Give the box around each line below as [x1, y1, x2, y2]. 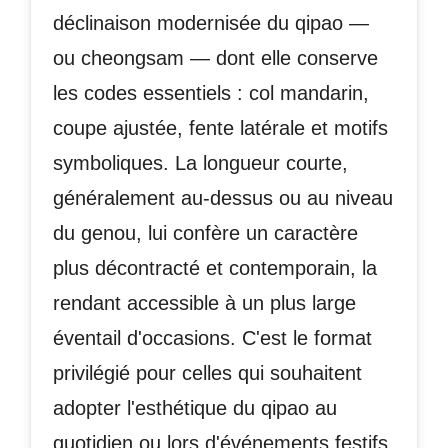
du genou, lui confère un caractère [53, 222, 358, 245]
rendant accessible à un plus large [53, 292, 356, 315]
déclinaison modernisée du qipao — [53, 12, 369, 35]
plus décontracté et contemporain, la [53, 257, 377, 280]
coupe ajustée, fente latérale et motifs [53, 117, 388, 140]
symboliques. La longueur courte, [53, 152, 348, 175]
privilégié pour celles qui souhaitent [53, 362, 362, 385]
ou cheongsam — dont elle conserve [53, 47, 378, 70]
